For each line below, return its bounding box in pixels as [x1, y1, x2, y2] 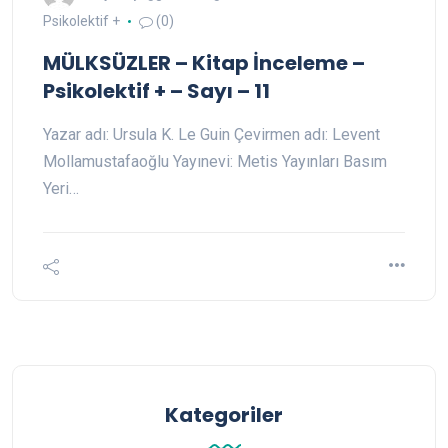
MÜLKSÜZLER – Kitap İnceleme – [43, 49, 365, 78]
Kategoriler [165, 401, 283, 430]
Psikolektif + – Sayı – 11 [43, 77, 270, 106]
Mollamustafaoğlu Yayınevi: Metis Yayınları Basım [43, 152, 387, 172]
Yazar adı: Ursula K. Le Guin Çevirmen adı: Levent [43, 125, 380, 145]
